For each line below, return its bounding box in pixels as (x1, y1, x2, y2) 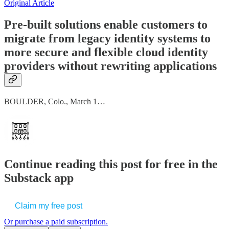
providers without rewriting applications (4, 59, 217, 73)
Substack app (4, 171, 74, 185)
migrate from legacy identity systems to (4, 31, 211, 45)
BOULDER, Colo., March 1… (4, 97, 105, 106)
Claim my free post (15, 201, 82, 211)
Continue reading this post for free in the (4, 157, 218, 171)
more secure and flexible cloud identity (4, 45, 208, 59)
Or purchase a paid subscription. (4, 217, 108, 226)
